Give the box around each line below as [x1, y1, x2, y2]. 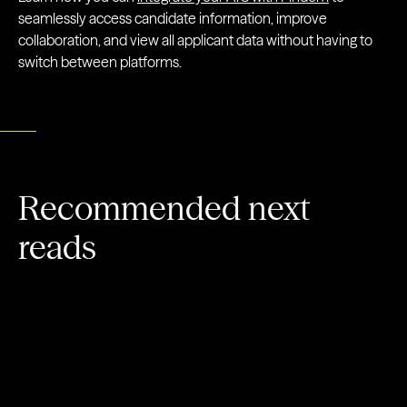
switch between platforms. [18, 53, 182, 71]
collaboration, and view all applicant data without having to [18, 31, 372, 49]
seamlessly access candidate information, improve [18, 9, 327, 27]
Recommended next [18, 188, 310, 228]
